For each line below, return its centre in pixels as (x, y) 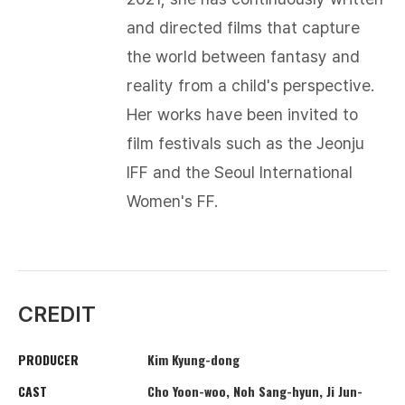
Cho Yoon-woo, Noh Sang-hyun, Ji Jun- (254, 391)
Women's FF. (172, 201)
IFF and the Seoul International (240, 172)
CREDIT (57, 314)
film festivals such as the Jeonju (245, 143)
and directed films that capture (243, 28)
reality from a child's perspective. (250, 85)
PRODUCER (48, 360)
